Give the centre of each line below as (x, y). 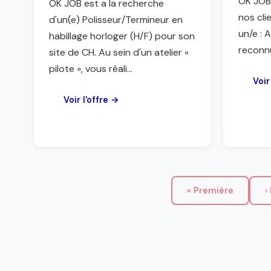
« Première (210, 191)
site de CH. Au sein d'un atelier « (119, 52)
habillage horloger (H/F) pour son (122, 36)
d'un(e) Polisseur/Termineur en (116, 20)
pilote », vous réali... (91, 69)
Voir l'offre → (91, 100)
